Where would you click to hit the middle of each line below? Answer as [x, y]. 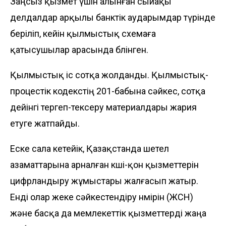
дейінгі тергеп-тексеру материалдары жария [103, 107]
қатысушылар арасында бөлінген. [79, 49]
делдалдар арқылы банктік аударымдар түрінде [113, 17]
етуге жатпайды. [45, 123]
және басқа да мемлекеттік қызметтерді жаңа [108, 213]
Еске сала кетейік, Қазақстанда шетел [90, 148]
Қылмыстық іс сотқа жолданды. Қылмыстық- [109, 75]
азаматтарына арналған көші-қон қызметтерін [104, 164]
